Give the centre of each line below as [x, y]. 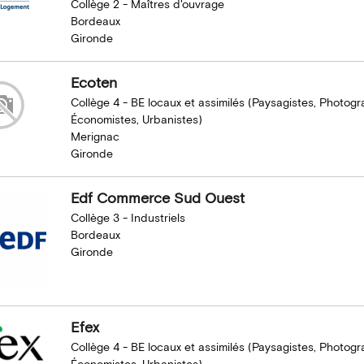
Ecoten [93, 83]
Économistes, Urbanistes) [136, 120]
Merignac [95, 137]
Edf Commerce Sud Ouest [157, 198]
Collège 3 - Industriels [128, 218]
